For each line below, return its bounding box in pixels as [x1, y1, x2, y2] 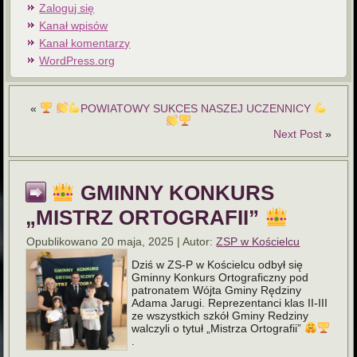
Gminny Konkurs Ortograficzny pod [131, 270, 309, 284]
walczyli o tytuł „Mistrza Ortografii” [131, 321, 305, 335]
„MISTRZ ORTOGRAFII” [25, 205, 265, 229]
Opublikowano [26, 234, 99, 248]
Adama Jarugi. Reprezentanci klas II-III [131, 296, 328, 309]
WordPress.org [39, 53, 116, 67]
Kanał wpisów [39, 18, 108, 32]
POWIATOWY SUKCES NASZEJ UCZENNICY [80, 101, 315, 115]
